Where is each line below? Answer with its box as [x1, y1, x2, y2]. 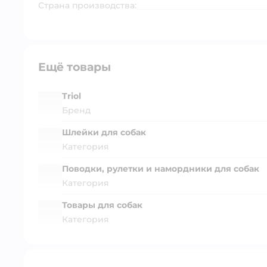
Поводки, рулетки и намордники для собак [62, 163, 259, 174]
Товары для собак [62, 199, 142, 210]
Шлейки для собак [62, 126, 146, 138]
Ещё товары [38, 60, 111, 74]
